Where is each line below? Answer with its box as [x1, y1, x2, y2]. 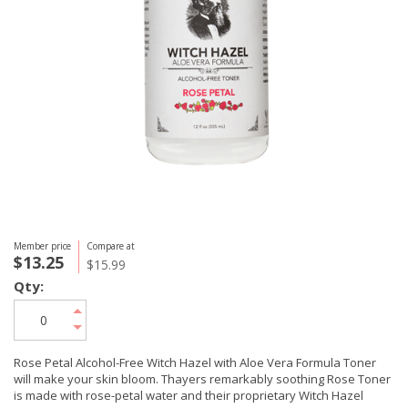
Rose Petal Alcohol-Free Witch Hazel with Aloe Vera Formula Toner [14, 354, 376, 371]
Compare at [87, 240, 135, 252]
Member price [14, 240, 71, 252]
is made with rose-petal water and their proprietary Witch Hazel [14, 387, 363, 403]
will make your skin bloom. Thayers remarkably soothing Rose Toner [14, 371, 391, 387]
